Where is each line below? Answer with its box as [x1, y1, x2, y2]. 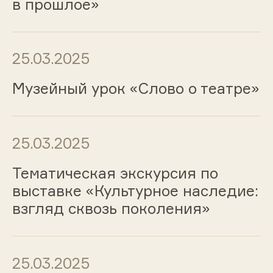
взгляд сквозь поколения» [12, 199, 210, 218]
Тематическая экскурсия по [12, 163, 218, 182]
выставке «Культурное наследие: [12, 181, 258, 200]
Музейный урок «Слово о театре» [12, 79, 260, 98]
